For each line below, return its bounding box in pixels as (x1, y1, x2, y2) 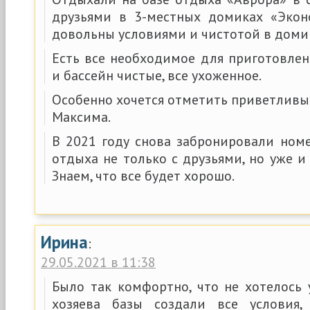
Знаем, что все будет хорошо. (52, 167, 235, 184)
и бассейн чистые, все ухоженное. (52, 66, 262, 84)
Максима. (52, 108, 111, 125)
